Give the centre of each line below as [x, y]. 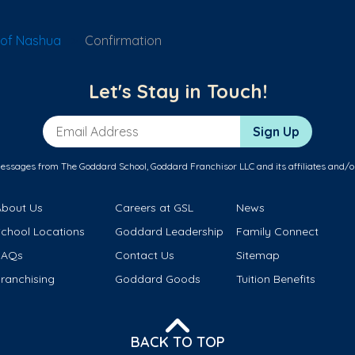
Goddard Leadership [170, 232]
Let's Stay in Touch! [177, 92]
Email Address [85, 124]
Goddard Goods [158, 279]
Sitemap [258, 256]
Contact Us [145, 256]
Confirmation [123, 40]
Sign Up [276, 132]
